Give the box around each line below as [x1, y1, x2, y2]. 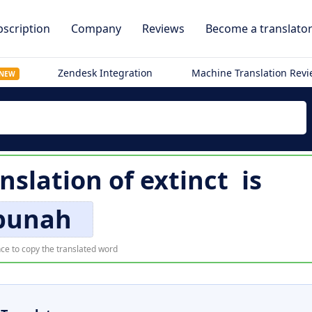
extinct [139, 163, 228, 197]
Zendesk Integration [58, 66, 153, 79]
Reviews [142, 21, 185, 36]
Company [71, 21, 121, 36]
